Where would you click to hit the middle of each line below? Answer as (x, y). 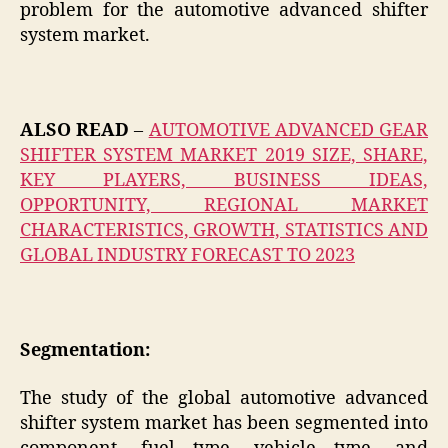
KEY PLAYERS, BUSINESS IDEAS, (224, 181)
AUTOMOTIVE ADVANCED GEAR (288, 131)
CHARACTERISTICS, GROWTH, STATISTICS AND (224, 231)
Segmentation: (85, 351)
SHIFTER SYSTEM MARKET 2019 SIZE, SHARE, (224, 156)
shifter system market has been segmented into (224, 423)
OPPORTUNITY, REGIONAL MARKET (224, 206)
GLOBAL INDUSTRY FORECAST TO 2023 (187, 256)
